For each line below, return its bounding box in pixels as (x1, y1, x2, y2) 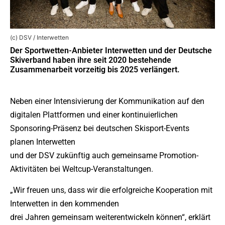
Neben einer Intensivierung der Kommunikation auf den (10, 96, 204, 106)
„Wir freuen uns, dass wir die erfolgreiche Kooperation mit (10, 185, 212, 195)
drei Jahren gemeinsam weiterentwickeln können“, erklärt (10, 212, 210, 222)
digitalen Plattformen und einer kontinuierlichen (10, 110, 178, 120)
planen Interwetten (10, 137, 75, 147)
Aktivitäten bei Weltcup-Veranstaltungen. (10, 164, 153, 174)
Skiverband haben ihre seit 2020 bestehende (10, 55, 171, 65)
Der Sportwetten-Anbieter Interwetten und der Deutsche (10, 46, 212, 56)
